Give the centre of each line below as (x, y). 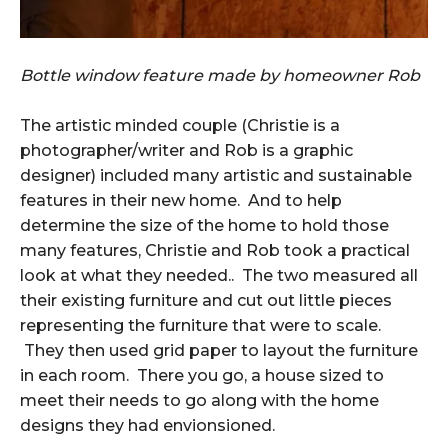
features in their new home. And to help (181, 200)
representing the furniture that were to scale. (200, 325)
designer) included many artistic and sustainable (216, 175)
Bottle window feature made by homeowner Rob (220, 75)
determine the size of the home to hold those (204, 225)
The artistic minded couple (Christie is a (180, 125)
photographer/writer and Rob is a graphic (186, 150)
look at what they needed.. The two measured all (219, 275)
